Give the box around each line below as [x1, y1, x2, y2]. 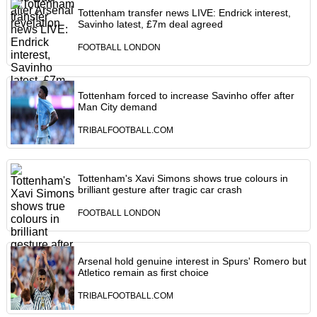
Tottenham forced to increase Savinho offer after [77, 90, 294, 102]
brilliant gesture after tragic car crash [77, 184, 242, 196]
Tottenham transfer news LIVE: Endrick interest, [77, 7, 291, 19]
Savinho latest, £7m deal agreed [77, 18, 223, 30]
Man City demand [77, 101, 157, 113]
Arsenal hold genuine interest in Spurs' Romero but [77, 255, 306, 267]
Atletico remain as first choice [77, 267, 209, 279]
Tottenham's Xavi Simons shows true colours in [77, 173, 288, 185]
